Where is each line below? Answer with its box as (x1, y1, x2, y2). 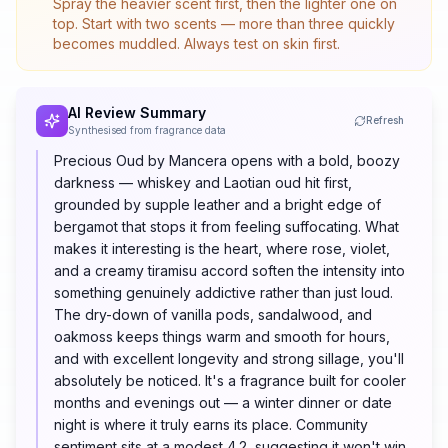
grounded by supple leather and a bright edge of (54, 196, 381, 214)
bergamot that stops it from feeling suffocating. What (54, 218, 399, 236)
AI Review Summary (68, 104, 206, 122)
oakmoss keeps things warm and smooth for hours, (54, 328, 390, 346)
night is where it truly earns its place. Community (54, 416, 368, 434)
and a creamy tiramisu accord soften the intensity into (54, 262, 405, 280)
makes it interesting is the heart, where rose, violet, (54, 240, 390, 258)
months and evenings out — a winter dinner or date (54, 394, 392, 412)
